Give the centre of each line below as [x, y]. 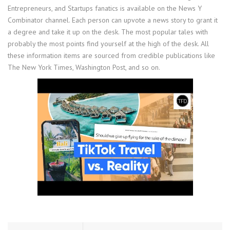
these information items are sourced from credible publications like [111, 56]
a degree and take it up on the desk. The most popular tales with [108, 32]
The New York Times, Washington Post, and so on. [84, 68]
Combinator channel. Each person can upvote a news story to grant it [113, 20]
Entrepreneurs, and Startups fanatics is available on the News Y [105, 8]
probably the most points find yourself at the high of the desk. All [108, 44]
